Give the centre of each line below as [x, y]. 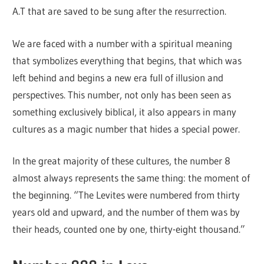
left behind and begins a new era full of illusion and [118, 77]
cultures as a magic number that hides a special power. [126, 128]
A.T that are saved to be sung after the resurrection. [120, 11]
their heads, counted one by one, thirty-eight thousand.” [129, 229]
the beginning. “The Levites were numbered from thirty [126, 195]
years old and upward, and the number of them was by [126, 212]
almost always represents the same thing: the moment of [131, 178]
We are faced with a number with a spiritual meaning [123, 43]
